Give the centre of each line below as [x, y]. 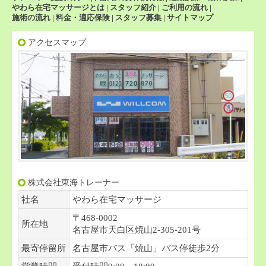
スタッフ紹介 [133, 8]
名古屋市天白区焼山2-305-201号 [137, 230]
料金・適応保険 [83, 18]
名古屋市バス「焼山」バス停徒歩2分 [146, 248]
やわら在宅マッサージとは [58, 8]
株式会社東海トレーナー [74, 183]
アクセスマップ [57, 42]
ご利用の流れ [185, 8]
